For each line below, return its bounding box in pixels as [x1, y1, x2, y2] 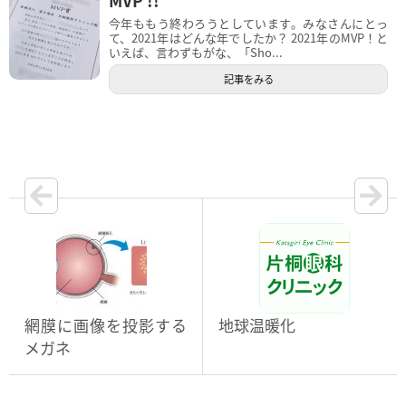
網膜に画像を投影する [24, 313, 187, 336]
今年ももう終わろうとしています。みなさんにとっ [109, 14, 388, 32]
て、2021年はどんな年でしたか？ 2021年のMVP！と [109, 28, 388, 46]
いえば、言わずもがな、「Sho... [109, 43, 283, 61]
